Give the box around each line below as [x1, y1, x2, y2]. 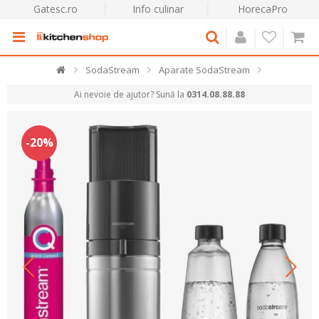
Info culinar [132, 2, 184, 16]
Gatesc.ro [33, 2, 78, 16]
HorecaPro [237, 2, 288, 16]
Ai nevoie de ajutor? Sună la [74, 88, 187, 100]
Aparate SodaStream [159, 63, 250, 76]
